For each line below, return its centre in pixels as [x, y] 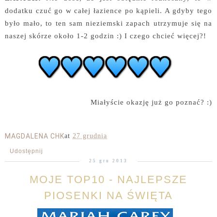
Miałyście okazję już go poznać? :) [151, 102]
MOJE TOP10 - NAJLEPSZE [108, 180]
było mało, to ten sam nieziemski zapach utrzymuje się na [108, 23]
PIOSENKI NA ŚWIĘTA [108, 196]
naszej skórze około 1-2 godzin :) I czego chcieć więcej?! [106, 36]
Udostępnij [26, 151]
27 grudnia [90, 136]
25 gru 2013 [108, 161]
